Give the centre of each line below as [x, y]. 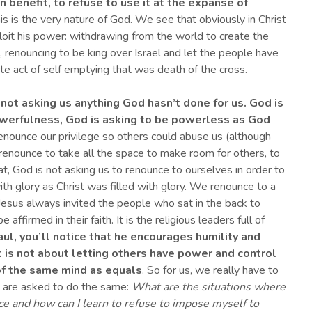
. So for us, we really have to [210, 271]
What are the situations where [209, 287]
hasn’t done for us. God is [214, 103]
